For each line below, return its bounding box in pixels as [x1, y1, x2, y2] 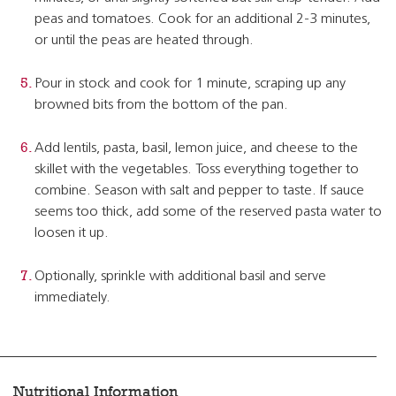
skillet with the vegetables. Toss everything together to [34, 163, 359, 177]
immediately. [34, 291, 110, 305]
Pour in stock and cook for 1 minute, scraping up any [34, 77, 346, 91]
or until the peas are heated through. [34, 34, 254, 48]
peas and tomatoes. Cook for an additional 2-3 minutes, [34, 12, 370, 27]
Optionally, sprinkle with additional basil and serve [34, 270, 326, 284]
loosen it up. [34, 226, 109, 240]
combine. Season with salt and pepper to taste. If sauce [34, 184, 364, 198]
